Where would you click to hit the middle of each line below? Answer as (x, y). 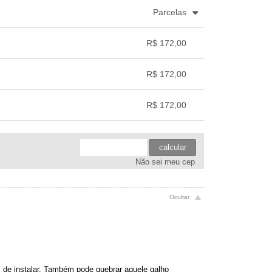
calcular (172, 147)
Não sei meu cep (165, 161)
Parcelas (170, 12)
